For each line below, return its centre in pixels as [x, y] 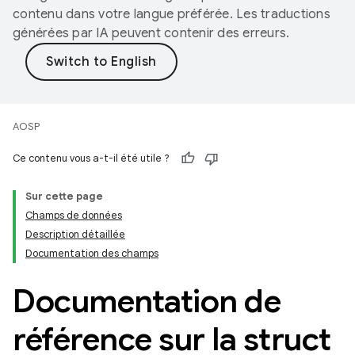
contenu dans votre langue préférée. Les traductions [172, 14]
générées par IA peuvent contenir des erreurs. [151, 33]
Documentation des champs [92, 253]
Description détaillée [75, 234]
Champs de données [74, 215]
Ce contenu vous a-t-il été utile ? [91, 158]
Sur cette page [64, 196]
